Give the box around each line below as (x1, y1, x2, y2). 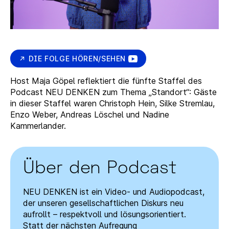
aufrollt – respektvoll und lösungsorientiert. (23, 209, 186, 220)
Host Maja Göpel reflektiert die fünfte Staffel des (10, 76, 202, 86)
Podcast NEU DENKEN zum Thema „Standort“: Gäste (10, 87, 217, 98)
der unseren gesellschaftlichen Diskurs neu (23, 198, 184, 209)
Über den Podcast (23, 161, 177, 177)
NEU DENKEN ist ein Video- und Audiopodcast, (23, 187, 204, 197)
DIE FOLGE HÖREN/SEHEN (28, 54, 126, 63)
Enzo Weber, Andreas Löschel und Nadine (10, 109, 169, 120)
